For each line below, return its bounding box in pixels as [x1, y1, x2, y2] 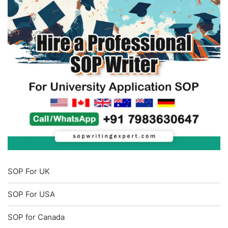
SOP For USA [8, 189, 55, 199]
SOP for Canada [8, 212, 65, 222]
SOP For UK [8, 166, 50, 176]
